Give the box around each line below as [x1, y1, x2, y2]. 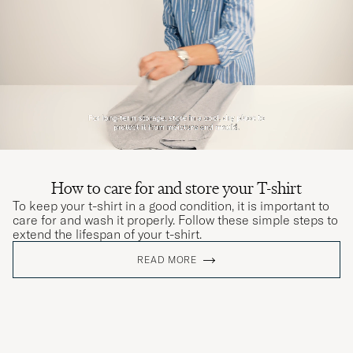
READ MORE [137, 254, 197, 266]
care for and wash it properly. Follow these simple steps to [13, 212, 338, 229]
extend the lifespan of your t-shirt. [13, 226, 202, 243]
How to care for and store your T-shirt [51, 177, 302, 199]
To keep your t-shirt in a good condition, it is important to [13, 198, 329, 214]
